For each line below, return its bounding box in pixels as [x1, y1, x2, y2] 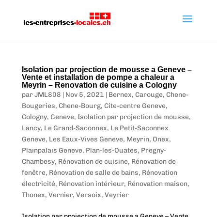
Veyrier [104, 191, 129, 199]
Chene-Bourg [58, 102, 101, 110]
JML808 [34, 91, 61, 99]
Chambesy [21, 157, 55, 166]
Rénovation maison [127, 180, 187, 188]
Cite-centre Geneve [104, 102, 166, 110]
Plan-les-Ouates [85, 146, 138, 155]
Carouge [135, 91, 163, 99]
